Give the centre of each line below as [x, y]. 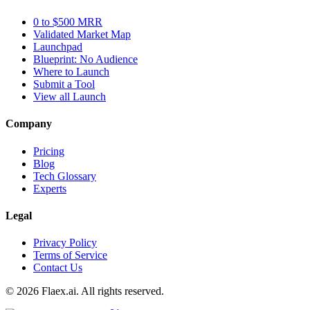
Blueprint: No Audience [85, 60]
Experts [50, 188]
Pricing [49, 151]
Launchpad [58, 47]
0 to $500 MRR [68, 22]
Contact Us [58, 268]
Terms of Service [70, 255]
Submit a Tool [64, 84]
